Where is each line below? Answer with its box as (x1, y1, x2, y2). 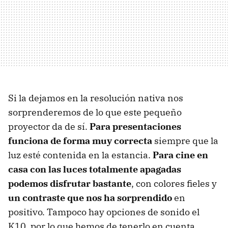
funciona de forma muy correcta (8, 134, 152, 147)
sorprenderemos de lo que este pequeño (8, 106, 182, 118)
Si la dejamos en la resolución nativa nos (8, 92, 183, 104)
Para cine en (153, 149, 208, 161)
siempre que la (152, 134, 218, 147)
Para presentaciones (90, 120, 181, 132)
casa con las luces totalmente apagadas (8, 163, 181, 175)
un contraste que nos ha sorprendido (8, 191, 172, 204)
